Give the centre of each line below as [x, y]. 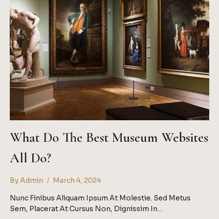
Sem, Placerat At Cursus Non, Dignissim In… [86, 209]
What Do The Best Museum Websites [109, 137]
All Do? [31, 158]
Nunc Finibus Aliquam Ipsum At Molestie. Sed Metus [100, 198]
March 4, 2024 [77, 180]
